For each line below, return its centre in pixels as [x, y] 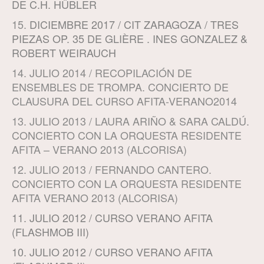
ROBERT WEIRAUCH [64, 53]
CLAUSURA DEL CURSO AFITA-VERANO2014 [124, 101]
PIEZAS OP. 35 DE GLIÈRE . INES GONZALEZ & [130, 39]
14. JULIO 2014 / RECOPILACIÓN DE [102, 73]
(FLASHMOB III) [50, 232]
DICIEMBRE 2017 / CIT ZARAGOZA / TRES [134, 24]
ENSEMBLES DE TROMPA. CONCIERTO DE [120, 87]
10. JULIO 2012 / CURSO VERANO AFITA [112, 252]
